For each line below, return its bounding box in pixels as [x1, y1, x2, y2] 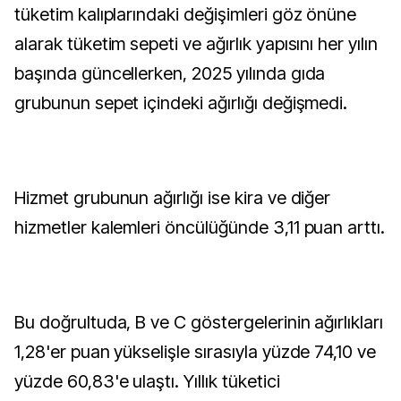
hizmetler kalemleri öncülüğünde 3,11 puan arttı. [14, 217, 386, 238]
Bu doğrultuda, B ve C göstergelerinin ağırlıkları [14, 311, 384, 333]
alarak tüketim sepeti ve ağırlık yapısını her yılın [14, 33, 378, 55]
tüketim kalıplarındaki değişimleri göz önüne [14, 4, 357, 25]
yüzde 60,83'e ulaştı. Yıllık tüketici [14, 371, 280, 392]
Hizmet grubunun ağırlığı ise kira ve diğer [14, 187, 331, 209]
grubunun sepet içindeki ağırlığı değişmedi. [14, 92, 348, 114]
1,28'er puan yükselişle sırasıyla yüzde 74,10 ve [14, 341, 377, 363]
